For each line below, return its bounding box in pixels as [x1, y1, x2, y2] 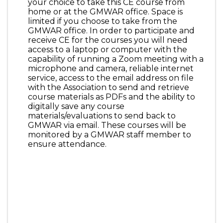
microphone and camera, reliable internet [28, 64, 194, 73]
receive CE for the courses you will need [28, 35, 188, 45]
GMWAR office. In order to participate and [28, 26, 195, 35]
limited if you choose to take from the [28, 16, 177, 26]
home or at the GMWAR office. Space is [28, 7, 183, 16]
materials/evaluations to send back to [28, 111, 176, 120]
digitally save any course [28, 102, 124, 111]
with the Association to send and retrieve [28, 83, 189, 92]
